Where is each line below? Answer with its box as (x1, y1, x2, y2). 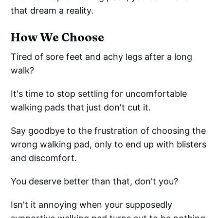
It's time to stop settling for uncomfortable (11, 89, 187, 99)
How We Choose (10, 30, 105, 45)
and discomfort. (11, 153, 77, 163)
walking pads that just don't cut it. (11, 102, 151, 113)
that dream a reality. (11, 5, 94, 16)
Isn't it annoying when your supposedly (11, 200, 173, 210)
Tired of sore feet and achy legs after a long (11, 52, 193, 62)
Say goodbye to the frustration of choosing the (11, 126, 206, 136)
